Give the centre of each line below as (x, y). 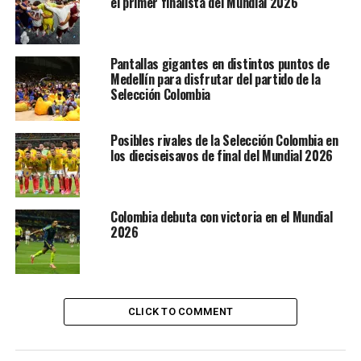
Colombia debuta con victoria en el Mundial (221, 217)
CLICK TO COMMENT (180, 312)
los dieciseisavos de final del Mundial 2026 (222, 156)
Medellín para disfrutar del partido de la (215, 79)
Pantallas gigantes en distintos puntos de (220, 64)
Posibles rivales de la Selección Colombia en (224, 141)
